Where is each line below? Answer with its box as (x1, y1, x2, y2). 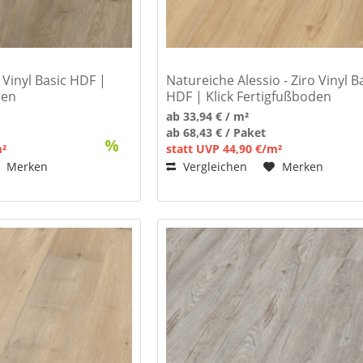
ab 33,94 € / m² (166, 109, 250, 125)
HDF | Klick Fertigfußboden (166, 88, 332, 106)
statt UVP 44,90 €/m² (166, 141, 283, 157)
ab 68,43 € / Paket (166, 125, 267, 141)
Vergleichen (180, 159, 248, 175)
